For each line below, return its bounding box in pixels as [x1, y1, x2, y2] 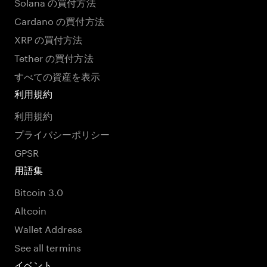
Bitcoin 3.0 [14, 184, 64, 198]
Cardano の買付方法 [14, 13, 104, 27]
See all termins [14, 239, 81, 254]
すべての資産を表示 [14, 68, 101, 83]
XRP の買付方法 [14, 31, 83, 46]
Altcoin [14, 202, 47, 217]
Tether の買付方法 [14, 49, 94, 64]
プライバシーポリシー [14, 126, 110, 141]
